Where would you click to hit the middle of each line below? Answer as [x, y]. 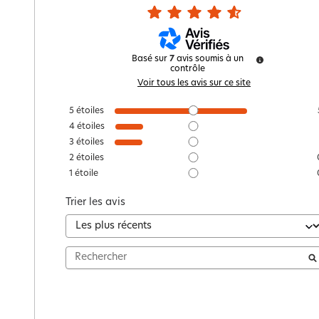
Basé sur [151, 59]
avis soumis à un [210, 59]
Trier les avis [95, 202]
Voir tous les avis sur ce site [194, 83]
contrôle [188, 69]
